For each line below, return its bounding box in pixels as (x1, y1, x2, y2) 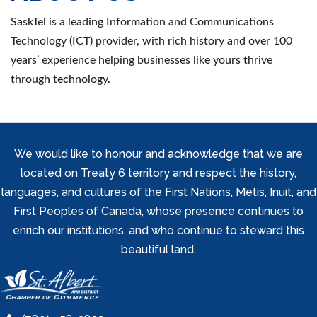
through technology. (11, 73, 110, 85)
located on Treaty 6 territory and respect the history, (21, 166, 296, 180)
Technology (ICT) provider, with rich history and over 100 (11, 35, 292, 47)
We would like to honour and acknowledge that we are (14, 146, 303, 161)
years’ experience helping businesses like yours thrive (11, 54, 272, 66)
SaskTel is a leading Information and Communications (11, 16, 274, 28)
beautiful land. (121, 242, 196, 256)
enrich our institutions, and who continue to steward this (13, 223, 304, 237)
